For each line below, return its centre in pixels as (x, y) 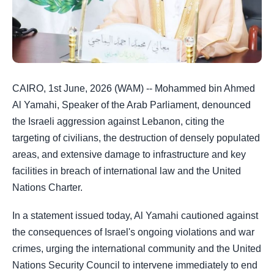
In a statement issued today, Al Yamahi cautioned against (135, 216)
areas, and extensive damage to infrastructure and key (129, 154)
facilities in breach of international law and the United (127, 171)
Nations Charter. (47, 187)
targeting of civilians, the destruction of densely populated (136, 138)
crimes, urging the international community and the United (137, 249)
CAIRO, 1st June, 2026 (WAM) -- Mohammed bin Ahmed (134, 88)
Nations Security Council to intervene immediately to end (135, 265)
